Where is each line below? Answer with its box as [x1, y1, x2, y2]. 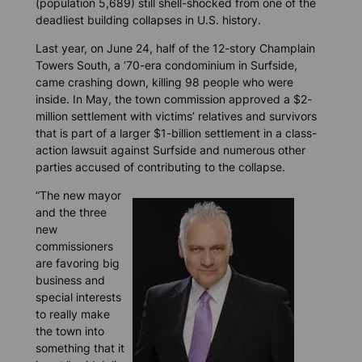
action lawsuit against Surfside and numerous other [35, 142, 305, 157]
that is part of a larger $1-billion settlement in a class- [35, 125, 317, 140]
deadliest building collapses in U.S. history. [35, 12, 261, 27]
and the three [35, 204, 107, 219]
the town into [35, 323, 104, 338]
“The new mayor [35, 187, 121, 202]
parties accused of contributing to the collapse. [35, 159, 285, 174]
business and [35, 272, 105, 287]
